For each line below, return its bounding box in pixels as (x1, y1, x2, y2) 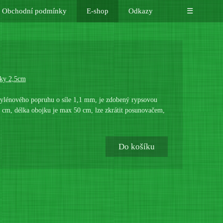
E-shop (86, 7, 109, 15)
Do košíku (118, 142, 155, 151)
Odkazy (128, 7, 153, 15)
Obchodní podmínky (1, 7, 67, 15)
